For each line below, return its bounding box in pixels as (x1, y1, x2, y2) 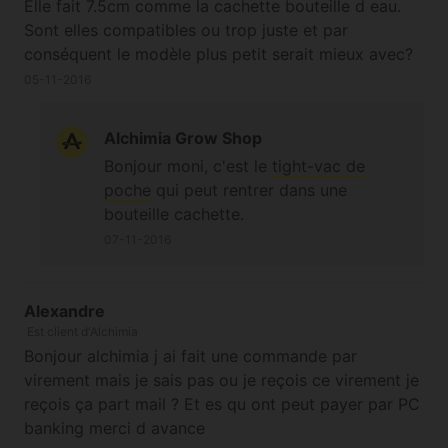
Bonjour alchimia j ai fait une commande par (24, 346, 357, 367)
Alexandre (24, 301, 105, 322)
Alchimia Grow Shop (104, 128, 262, 149)
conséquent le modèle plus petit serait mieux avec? (24, 44, 413, 65)
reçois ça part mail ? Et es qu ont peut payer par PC (24, 394, 420, 415)
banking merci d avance (24, 418, 205, 439)
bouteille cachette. (104, 204, 244, 225)
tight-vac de (272, 156, 365, 177)
